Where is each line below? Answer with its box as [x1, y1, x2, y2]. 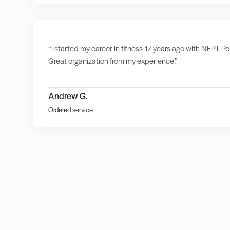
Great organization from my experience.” [48, 55, 178, 66]
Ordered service [48, 105, 93, 115]
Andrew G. [48, 89, 88, 102]
